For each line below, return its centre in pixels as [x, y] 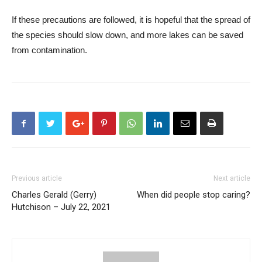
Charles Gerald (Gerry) [54, 195]
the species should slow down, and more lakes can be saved [127, 35]
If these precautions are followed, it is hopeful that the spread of [131, 20]
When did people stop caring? [194, 195]
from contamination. [49, 50]
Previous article [37, 178]
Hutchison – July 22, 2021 [61, 207]
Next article [232, 178]
